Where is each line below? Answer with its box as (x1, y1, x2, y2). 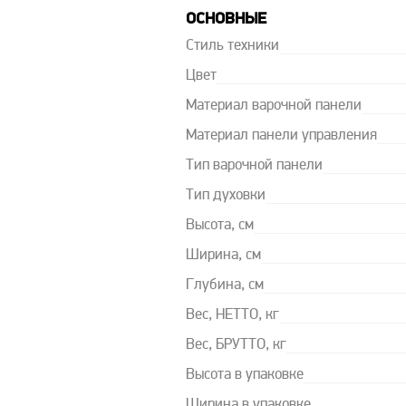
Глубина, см (185, 278, 264, 293)
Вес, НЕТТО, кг (185, 308, 279, 323)
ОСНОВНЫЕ (185, 11, 266, 28)
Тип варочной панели (185, 159, 323, 173)
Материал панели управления (185, 129, 377, 143)
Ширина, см (185, 248, 261, 263)
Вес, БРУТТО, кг (185, 338, 286, 353)
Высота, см (185, 218, 254, 233)
